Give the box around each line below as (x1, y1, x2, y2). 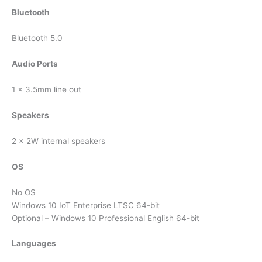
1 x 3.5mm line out (12, 85, 81, 95)
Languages (12, 239, 56, 249)
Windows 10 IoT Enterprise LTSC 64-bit (12, 200, 160, 210)
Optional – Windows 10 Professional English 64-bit (12, 213, 199, 223)
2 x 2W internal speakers (12, 136, 105, 146)
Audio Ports (12, 59, 58, 69)
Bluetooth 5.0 (12, 33, 63, 43)
